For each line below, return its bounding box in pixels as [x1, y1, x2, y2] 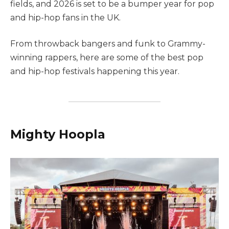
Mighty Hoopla [10, 126, 105, 142]
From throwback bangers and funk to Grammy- [10, 39, 205, 49]
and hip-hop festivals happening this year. [10, 66, 179, 77]
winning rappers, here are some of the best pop [10, 53, 203, 63]
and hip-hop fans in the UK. [10, 12, 121, 22]
